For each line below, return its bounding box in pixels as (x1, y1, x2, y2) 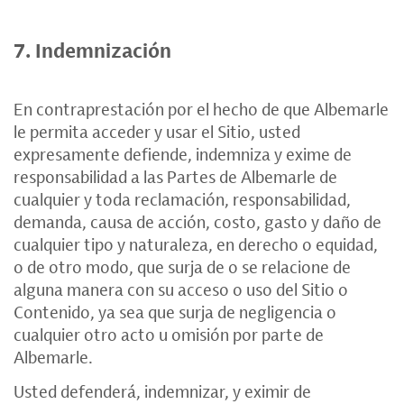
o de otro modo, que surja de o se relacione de (14, 256, 351, 278)
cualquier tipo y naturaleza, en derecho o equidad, (14, 234, 378, 255)
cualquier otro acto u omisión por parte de (14, 324, 324, 345)
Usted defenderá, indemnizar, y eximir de (14, 381, 311, 402)
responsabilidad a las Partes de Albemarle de (14, 166, 337, 188)
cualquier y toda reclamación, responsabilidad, (14, 188, 351, 210)
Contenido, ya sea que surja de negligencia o (14, 301, 336, 323)
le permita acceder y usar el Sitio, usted (14, 121, 300, 142)
